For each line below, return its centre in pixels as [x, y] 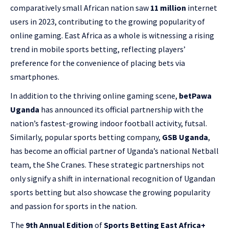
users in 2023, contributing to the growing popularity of [108, 21]
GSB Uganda [185, 137]
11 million [168, 8]
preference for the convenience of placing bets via [98, 63]
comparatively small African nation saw [80, 8]
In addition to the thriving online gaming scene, [94, 96]
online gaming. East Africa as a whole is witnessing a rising [112, 35]
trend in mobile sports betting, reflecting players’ [98, 49]
